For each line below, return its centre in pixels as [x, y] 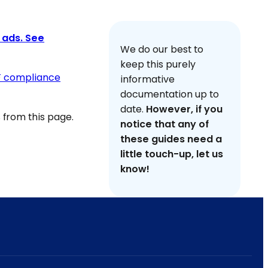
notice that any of [165, 124]
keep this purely [158, 64]
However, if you [185, 109]
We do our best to [162, 49]
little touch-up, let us [172, 154]
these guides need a [171, 139]
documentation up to [170, 94]
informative [148, 79]
